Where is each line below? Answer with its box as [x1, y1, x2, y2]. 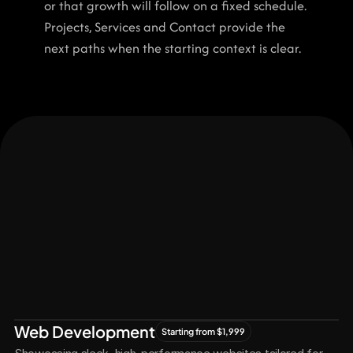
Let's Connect [35, 262, 113, 277]
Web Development [14, 321, 155, 341]
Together [150, 290, 263, 329]
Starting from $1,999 [162, 326, 245, 336]
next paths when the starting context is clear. [44, 39, 301, 58]
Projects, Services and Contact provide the [44, 17, 285, 36]
